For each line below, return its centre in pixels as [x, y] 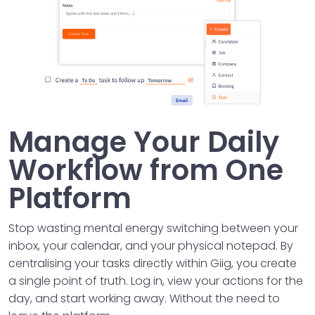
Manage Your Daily [144, 142]
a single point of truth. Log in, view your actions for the [156, 281]
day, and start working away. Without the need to [144, 299]
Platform [70, 199]
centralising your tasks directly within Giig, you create [153, 264]
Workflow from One [146, 171]
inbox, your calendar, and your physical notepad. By [151, 246]
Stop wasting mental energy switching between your [153, 229]
